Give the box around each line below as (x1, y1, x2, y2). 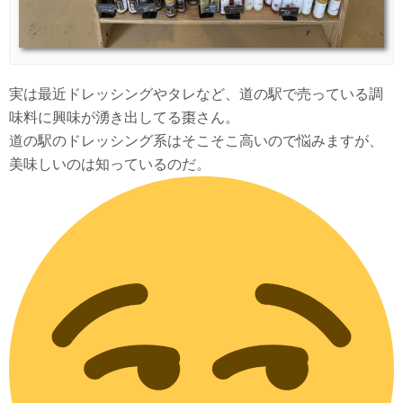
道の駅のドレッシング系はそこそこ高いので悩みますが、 (9, 132, 383, 148)
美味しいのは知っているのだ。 (9, 156, 210, 172)
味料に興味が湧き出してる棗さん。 (9, 109, 239, 125)
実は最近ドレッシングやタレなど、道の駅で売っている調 (9, 85, 383, 102)
